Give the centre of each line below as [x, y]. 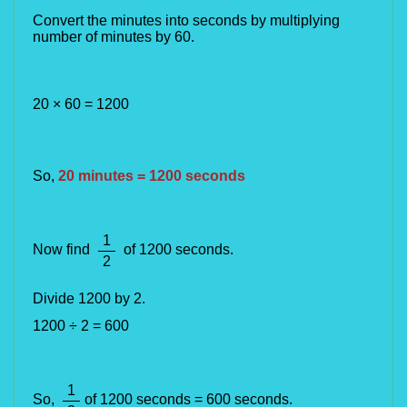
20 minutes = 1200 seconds [152, 176]
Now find [61, 250]
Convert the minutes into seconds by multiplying [186, 20]
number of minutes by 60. [114, 37]
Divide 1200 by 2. [89, 298]
